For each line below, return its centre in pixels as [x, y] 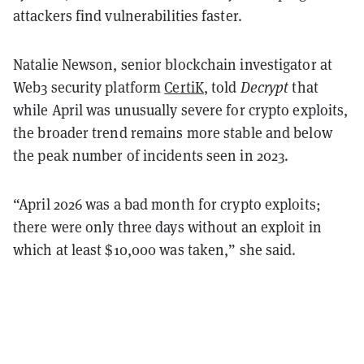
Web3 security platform [89, 87]
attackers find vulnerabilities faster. [128, 15]
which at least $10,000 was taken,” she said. [155, 249]
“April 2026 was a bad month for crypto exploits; [167, 204]
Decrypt [264, 87]
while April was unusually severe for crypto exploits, [181, 110]
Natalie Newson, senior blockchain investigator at [173, 64]
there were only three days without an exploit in [167, 227]
